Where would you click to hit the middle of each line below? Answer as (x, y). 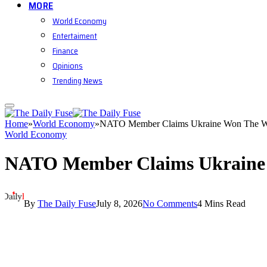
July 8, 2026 (119, 203)
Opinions (68, 66)
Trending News (77, 80)
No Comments (170, 203)
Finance (65, 51)
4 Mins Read (221, 203)
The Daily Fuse (67, 203)
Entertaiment (75, 36)
